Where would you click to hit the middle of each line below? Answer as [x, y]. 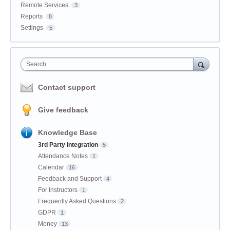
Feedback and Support [70, 178]
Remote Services [44, 5]
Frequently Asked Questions [77, 201]
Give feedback [63, 110]
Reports [32, 16]
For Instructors [58, 190]
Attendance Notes [63, 156]
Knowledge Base [68, 132]
